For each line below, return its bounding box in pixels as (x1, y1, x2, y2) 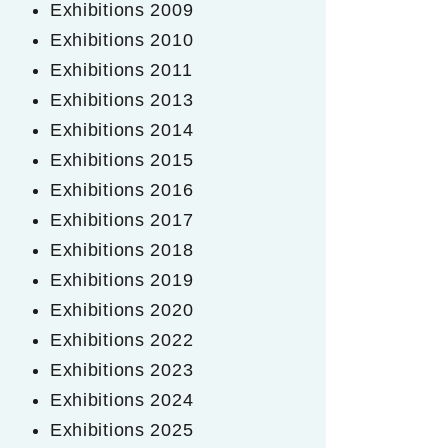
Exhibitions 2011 (49, 59, 193, 80)
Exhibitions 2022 (49, 329, 194, 350)
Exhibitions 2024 (49, 389, 194, 410)
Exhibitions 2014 (49, 119, 194, 140)
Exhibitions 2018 (49, 239, 194, 260)
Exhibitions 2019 (49, 269, 194, 290)
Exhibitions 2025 (49, 419, 194, 440)
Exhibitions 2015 (49, 149, 194, 170)
